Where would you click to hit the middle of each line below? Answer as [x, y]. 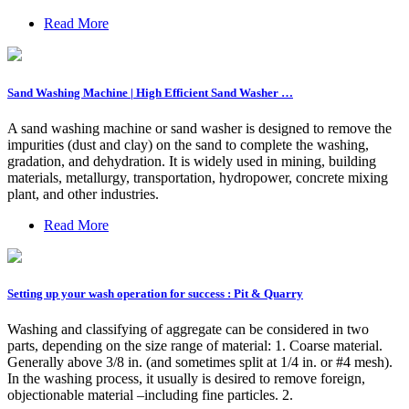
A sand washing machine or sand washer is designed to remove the [199, 128]
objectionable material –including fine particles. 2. [150, 395]
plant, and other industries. [83, 194]
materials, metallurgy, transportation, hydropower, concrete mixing [198, 177]
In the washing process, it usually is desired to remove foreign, [186, 379]
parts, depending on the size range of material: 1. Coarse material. [195, 346]
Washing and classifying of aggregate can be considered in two [188, 330]
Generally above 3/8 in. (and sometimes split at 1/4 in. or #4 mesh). [200, 362]
